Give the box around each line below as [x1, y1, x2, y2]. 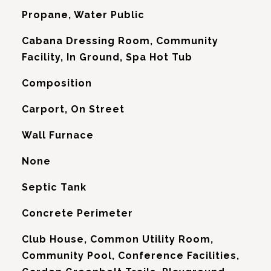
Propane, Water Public [21, 9, 145, 21]
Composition [21, 77, 92, 89]
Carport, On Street [21, 103, 125, 115]
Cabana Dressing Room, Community [21, 35, 218, 47]
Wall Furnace [21, 129, 94, 141]
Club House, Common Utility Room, [21, 233, 214, 245]
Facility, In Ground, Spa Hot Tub [21, 51, 192, 63]
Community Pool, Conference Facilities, [21, 250, 240, 261]
